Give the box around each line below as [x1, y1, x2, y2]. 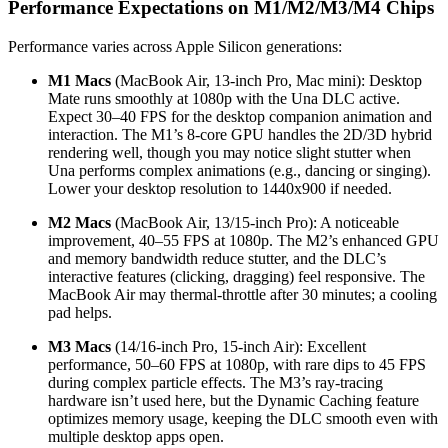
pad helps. [48, 303, 112, 321]
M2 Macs [48, 213, 111, 231]
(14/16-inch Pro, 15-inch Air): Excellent [111, 337, 366, 355]
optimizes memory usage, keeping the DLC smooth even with [48, 409, 438, 427]
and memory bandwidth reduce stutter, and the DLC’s [48, 249, 386, 267]
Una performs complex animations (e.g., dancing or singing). [48, 161, 431, 179]
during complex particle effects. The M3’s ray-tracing [48, 373, 383, 391]
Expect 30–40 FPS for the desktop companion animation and [48, 107, 432, 125]
